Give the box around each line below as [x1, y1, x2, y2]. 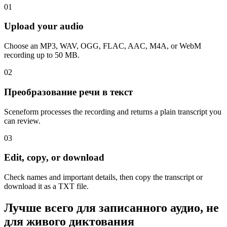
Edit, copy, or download [4, 152, 104, 163]
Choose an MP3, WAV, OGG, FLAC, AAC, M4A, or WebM [4, 42, 201, 51]
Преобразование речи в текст [4, 86, 133, 97]
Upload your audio [4, 21, 84, 32]
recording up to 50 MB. [4, 51, 80, 60]
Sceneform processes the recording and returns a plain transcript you [4, 107, 221, 116]
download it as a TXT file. [4, 182, 89, 191]
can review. [4, 116, 41, 125]
